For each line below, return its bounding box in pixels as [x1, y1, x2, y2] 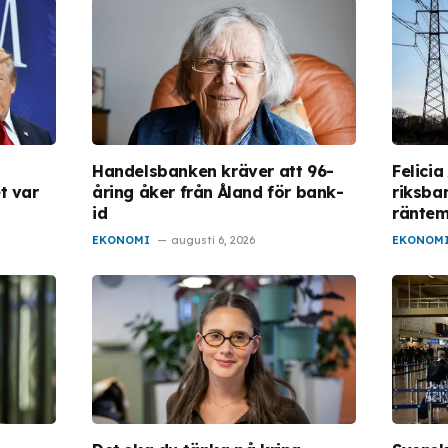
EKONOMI [92, 233, 150, 248]
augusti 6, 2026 [171, 233, 255, 248]
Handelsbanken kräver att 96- [92, 161, 334, 182]
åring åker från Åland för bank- [92, 182, 344, 203]
